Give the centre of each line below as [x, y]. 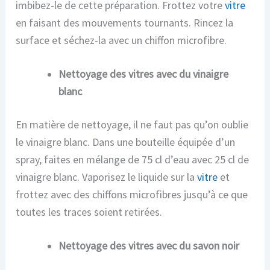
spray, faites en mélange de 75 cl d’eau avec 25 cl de [133, 159]
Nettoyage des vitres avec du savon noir [149, 245]
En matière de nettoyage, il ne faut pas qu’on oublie [132, 124]
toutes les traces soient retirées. [89, 212]
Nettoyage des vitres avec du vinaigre [144, 74]
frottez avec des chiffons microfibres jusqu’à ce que [132, 194]
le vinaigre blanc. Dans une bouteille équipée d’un [126, 142]
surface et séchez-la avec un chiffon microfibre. [121, 40]
